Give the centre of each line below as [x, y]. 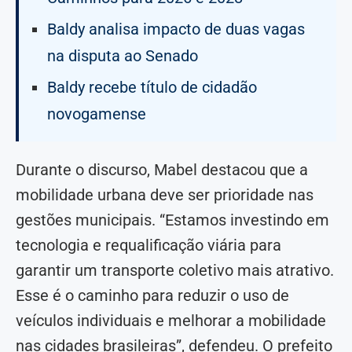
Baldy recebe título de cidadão [152, 88]
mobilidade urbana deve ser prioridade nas [165, 195]
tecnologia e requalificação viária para [148, 246]
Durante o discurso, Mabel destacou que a [162, 170]
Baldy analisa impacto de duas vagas [176, 29]
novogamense [97, 114]
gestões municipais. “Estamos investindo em [172, 220]
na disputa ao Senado [123, 56]
